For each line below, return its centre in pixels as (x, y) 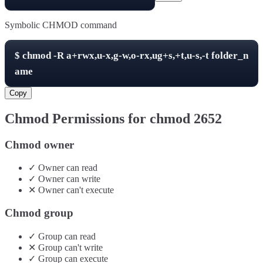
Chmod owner (39, 144)
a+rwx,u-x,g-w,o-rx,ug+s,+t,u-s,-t (138, 55)
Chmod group (39, 213)
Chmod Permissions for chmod (99, 118)
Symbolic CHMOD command (61, 25)
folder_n (229, 55)
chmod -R (44, 55)
